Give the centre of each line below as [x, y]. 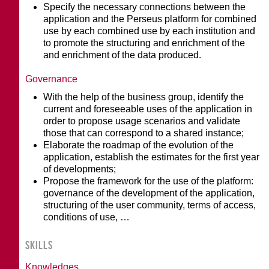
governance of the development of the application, [149, 193]
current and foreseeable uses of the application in [148, 109]
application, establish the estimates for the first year [152, 157]
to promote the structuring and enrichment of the [144, 43]
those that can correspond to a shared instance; [144, 133]
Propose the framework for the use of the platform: [149, 181]
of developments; [80, 169]
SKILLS [39, 245]
